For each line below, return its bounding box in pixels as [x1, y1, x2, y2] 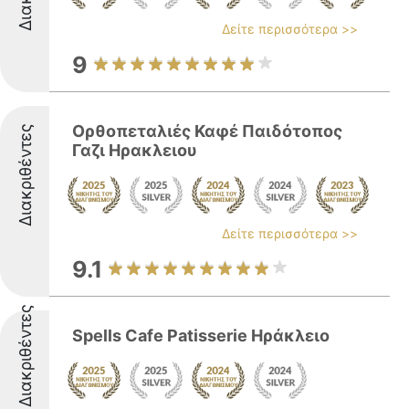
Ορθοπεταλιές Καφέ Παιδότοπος [72, 121, 342, 141]
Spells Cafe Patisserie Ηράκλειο [72, 326, 330, 345]
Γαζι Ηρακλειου [72, 141, 197, 160]
